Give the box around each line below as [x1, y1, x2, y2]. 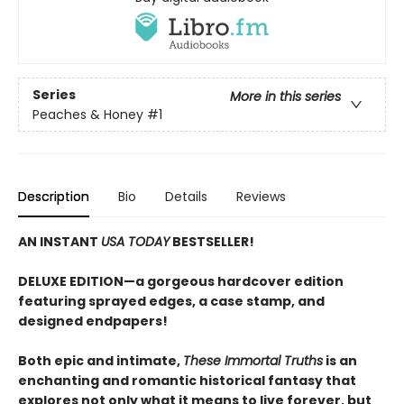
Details [165, 188, 207, 207]
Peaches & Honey [32, 105, 143, 124]
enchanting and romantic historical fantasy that [18, 372, 356, 390]
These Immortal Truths [183, 352, 323, 371]
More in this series [230, 87, 341, 106]
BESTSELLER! [170, 233, 254, 252]
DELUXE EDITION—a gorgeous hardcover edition [18, 272, 344, 291]
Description [18, 188, 89, 207]
